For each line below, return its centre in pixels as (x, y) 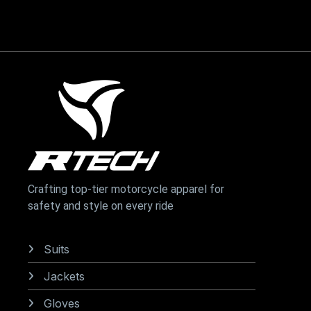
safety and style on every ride (101, 206)
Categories (64, 221)
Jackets (64, 277)
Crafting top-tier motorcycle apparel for (126, 190)
